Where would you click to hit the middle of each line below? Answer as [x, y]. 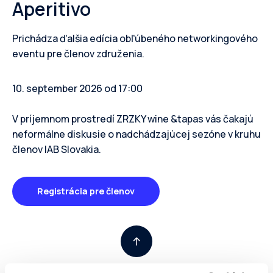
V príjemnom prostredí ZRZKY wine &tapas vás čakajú [133, 119]
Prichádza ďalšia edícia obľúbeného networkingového [135, 38]
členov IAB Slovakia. [57, 149]
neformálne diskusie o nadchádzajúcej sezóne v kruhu [136, 134]
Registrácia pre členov [86, 191]
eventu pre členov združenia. [78, 54]
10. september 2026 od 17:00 [77, 88]
